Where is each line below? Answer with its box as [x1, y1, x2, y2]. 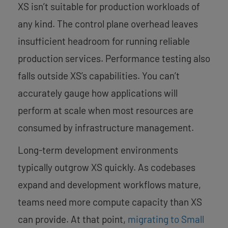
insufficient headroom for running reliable [18, 35, 190, 47]
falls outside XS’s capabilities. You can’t [18, 69, 180, 81]
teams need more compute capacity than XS [18, 195, 202, 208]
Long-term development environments [18, 144, 178, 156]
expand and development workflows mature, [18, 178, 201, 190]
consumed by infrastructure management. [18, 121, 194, 133]
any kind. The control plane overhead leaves [18, 17, 198, 30]
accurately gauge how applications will [18, 87, 178, 99]
